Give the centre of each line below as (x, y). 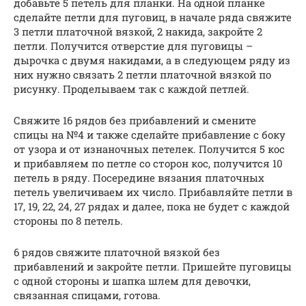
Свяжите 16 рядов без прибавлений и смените (135, 120)
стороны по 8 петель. (68, 220)
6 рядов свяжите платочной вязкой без (117, 252)
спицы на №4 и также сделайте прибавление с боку (150, 134)
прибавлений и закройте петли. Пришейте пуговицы (153, 266)
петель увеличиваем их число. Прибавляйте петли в (153, 192)
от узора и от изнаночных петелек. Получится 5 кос (149, 149)
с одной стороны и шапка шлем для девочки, (132, 280)
